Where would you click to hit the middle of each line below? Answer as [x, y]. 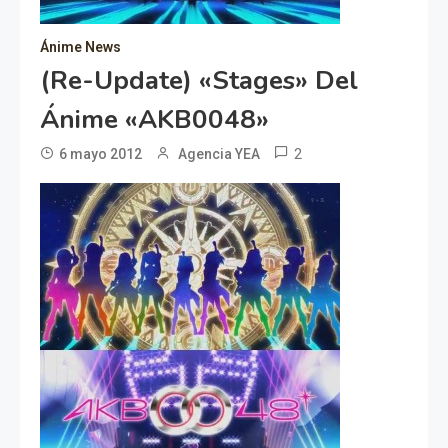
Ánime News [80, 46]
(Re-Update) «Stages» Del [199, 80]
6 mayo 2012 [100, 153]
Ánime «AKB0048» [154, 119]
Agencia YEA [219, 153]
